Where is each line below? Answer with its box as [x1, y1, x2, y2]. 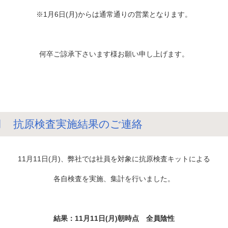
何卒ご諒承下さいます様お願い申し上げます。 [39, 49, 189, 58]
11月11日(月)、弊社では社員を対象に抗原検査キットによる [18, 154, 210, 163]
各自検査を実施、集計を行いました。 [53, 174, 175, 183]
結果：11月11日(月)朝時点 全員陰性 [53, 214, 175, 222]
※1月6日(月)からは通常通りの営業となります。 [36, 10, 192, 18]
